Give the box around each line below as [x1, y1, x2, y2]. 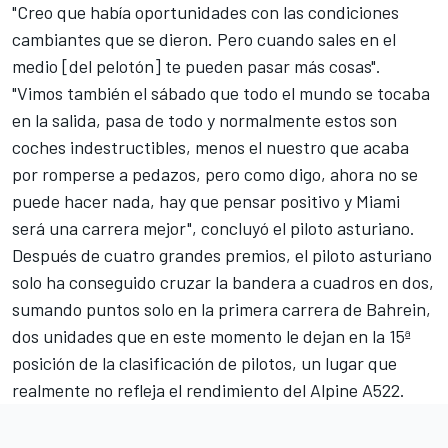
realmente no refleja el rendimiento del [12, 378, 310, 401]
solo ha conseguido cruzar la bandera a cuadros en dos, [12, 270, 434, 293]
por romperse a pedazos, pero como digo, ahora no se [12, 162, 418, 185]
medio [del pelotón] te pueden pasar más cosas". [12, 54, 381, 77]
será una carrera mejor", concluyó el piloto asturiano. [12, 216, 415, 239]
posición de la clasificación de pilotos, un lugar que [12, 351, 397, 374]
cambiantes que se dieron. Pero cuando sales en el [12, 27, 396, 50]
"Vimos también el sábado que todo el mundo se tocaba [12, 81, 430, 104]
